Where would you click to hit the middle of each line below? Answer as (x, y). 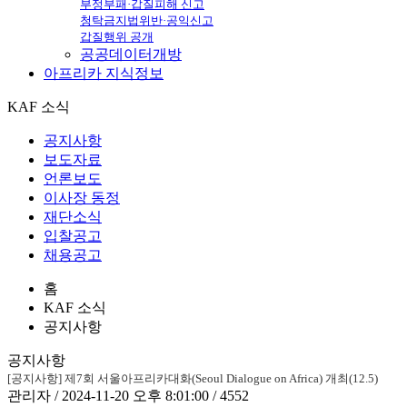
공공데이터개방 (131, 54)
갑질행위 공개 (117, 36)
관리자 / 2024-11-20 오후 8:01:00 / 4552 (128, 395)
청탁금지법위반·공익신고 (147, 20)
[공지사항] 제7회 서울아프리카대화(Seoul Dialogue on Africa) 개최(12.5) (193, 378)
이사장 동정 (82, 197)
